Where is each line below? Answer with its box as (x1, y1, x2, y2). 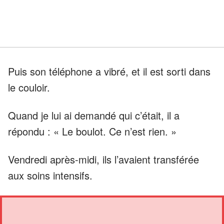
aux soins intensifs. (8, 167, 92, 182)
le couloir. (8, 79, 50, 94)
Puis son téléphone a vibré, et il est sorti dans (8, 63, 210, 78)
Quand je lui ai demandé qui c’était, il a (8, 107, 179, 122)
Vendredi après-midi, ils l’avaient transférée (8, 151, 199, 166)
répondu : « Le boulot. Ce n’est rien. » (8, 123, 176, 138)
